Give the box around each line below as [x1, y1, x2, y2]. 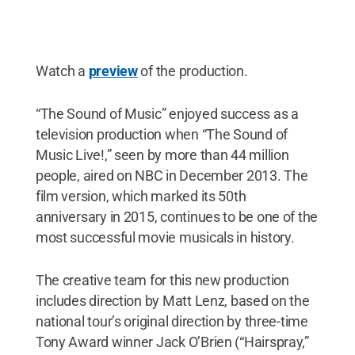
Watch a [35, 62, 89, 79]
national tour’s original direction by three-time [35, 312, 308, 330]
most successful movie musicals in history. [35, 228, 295, 246]
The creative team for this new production [35, 271, 289, 288]
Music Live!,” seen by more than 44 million [35, 146, 289, 163]
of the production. [137, 62, 248, 79]
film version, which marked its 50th [35, 187, 246, 204]
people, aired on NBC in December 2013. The [35, 166, 308, 184]
